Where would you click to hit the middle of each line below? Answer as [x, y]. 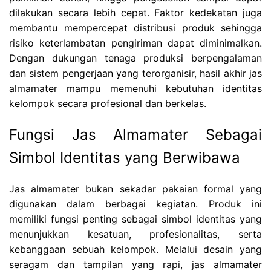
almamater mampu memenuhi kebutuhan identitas [135, 89]
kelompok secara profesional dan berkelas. [108, 104]
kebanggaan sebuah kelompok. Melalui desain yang [135, 250]
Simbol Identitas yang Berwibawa [125, 158]
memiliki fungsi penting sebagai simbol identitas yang [135, 219]
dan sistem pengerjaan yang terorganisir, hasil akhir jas [135, 73]
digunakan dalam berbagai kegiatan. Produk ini [135, 204]
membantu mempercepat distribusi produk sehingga [135, 28]
